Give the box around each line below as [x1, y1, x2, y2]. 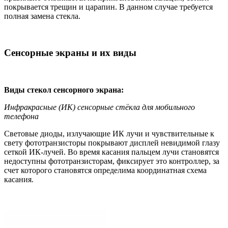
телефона [4, 112, 39, 121]
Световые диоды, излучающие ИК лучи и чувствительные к [4, 129, 214, 138]
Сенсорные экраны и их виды [4, 47, 136, 59]
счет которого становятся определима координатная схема [4, 166, 207, 175]
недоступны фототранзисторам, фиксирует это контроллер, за [4, 157, 219, 166]
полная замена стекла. [4, 11, 80, 20]
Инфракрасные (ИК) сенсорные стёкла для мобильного [4, 103, 195, 112]
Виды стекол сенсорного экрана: [4, 85, 124, 95]
